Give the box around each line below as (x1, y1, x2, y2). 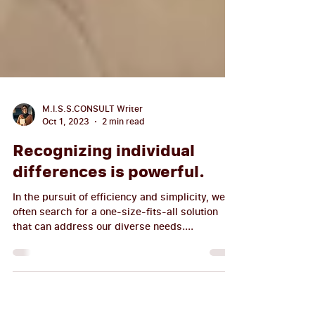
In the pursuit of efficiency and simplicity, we (13, 221, 225, 235)
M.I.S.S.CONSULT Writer (42, 134, 143, 146)
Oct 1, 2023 (42, 147, 89, 159)
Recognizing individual (13, 171, 195, 193)
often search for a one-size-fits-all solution (13, 236, 218, 250)
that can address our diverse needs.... (13, 251, 193, 264)
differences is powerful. (13, 192, 205, 214)
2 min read (102, 147, 145, 159)
